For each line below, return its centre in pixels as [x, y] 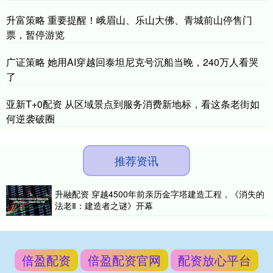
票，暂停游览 [35, 35]
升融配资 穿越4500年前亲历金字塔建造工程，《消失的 [160, 194]
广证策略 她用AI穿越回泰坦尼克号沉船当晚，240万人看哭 [132, 62]
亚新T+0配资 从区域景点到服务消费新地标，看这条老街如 [133, 104]
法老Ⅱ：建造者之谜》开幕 [104, 206]
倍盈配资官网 [124, 260]
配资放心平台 [214, 260]
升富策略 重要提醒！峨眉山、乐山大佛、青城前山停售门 [129, 20]
